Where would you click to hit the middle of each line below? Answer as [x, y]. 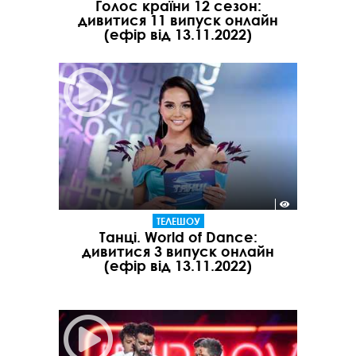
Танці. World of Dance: [178, 237]
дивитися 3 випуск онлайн [178, 252]
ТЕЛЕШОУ [178, 221]
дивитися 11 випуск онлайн [178, 19]
